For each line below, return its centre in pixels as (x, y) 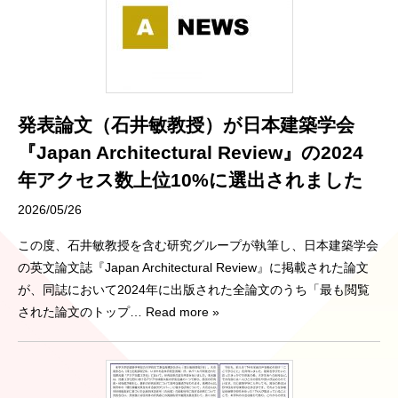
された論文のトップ (74, 311)
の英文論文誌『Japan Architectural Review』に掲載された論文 (193, 267)
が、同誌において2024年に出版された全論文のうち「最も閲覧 (194, 289)
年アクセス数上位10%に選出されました (191, 179)
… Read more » (175, 311)
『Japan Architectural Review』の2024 (191, 152)
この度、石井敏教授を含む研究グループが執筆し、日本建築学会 (198, 245)
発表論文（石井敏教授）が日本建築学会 (186, 124)
